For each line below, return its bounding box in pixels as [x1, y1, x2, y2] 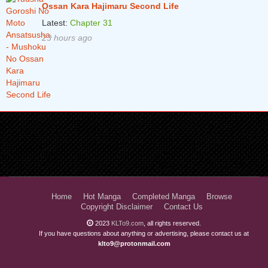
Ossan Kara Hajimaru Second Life [42, 1, 179, 11]
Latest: [42, 18, 70, 28]
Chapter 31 [70, 18, 112, 28]
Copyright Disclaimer [80, 203, 153, 211]
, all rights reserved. [144, 220, 201, 227]
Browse [206, 193, 232, 201]
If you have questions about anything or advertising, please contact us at [39, 230, 249, 237]
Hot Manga [83, 193, 121, 201]
